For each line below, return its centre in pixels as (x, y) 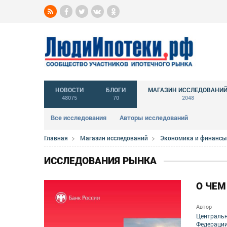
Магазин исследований (114, 138)
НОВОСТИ (69, 90)
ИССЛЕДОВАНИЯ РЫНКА (100, 161)
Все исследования (79, 117)
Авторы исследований (154, 117)
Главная (56, 138)
